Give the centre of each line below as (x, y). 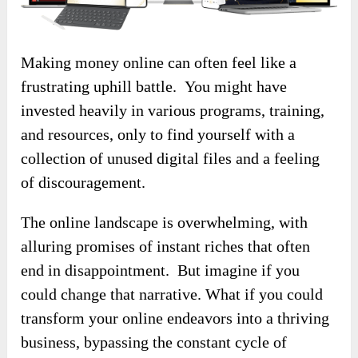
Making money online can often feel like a (159, 62)
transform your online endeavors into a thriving (175, 318)
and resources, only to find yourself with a (158, 134)
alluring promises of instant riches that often (166, 246)
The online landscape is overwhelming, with (165, 222)
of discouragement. (84, 182)
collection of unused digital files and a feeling (171, 158)
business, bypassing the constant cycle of (154, 342)
